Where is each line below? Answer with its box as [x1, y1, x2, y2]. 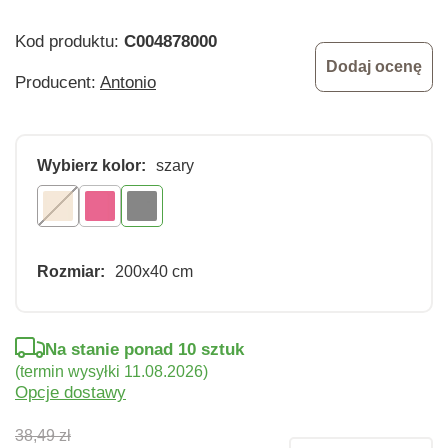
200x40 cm [115, 262, 193, 280]
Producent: [15, 72, 100, 92]
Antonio [100, 72, 156, 92]
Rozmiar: [37, 262, 105, 280]
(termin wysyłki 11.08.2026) [15, 362, 208, 380]
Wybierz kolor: [37, 156, 146, 174]
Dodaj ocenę [326, 57, 422, 75]
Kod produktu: [15, 31, 124, 51]
